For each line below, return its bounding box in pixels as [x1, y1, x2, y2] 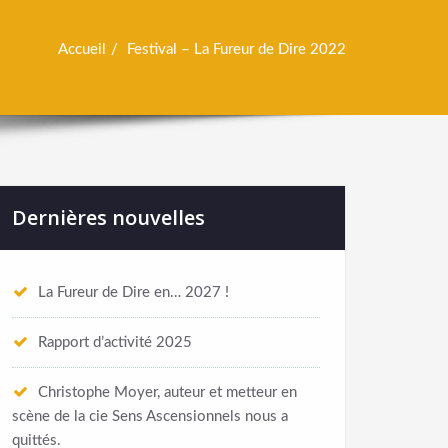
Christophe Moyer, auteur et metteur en [38, 385, 297, 401]
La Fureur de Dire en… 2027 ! [38, 285, 229, 301]
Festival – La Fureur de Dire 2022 [127, 42, 346, 58]
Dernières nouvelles [12, 204, 205, 232]
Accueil [58, 42, 106, 58]
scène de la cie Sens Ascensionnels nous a [12, 409, 288, 425]
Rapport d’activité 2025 [38, 335, 192, 351]
